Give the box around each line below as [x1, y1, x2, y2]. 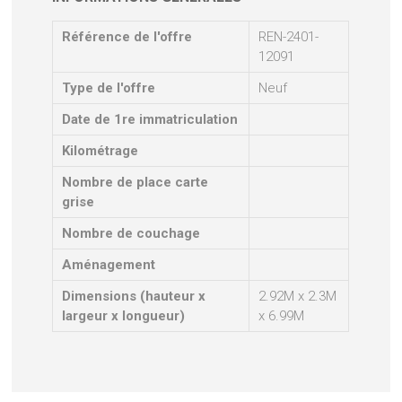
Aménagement [62, 256, 156, 273]
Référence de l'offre [62, 28, 193, 45]
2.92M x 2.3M [258, 287, 337, 304]
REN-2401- [258, 28, 319, 45]
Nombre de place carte [62, 173, 209, 190]
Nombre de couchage [62, 224, 201, 241]
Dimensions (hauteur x [62, 287, 206, 304]
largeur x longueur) [62, 307, 186, 324]
